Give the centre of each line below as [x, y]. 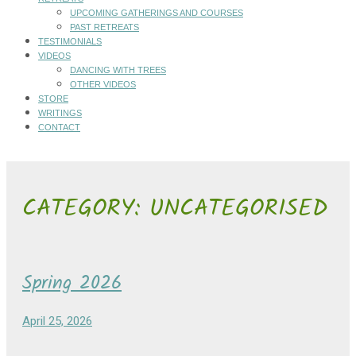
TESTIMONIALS [70, 42]
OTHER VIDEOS [103, 85]
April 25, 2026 [57, 321]
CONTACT [59, 128]
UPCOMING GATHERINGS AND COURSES [157, 13]
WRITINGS [60, 113]
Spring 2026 [72, 283]
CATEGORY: [86, 209]
